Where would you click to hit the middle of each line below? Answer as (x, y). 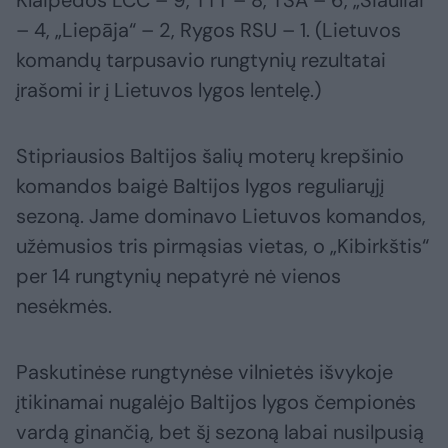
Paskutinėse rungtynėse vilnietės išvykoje (204, 372)
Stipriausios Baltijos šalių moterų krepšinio (210, 156)
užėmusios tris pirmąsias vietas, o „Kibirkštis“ (222, 246)
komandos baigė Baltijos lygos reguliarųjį (200, 186)
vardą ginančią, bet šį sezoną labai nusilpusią (220, 432)
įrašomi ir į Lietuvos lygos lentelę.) (168, 90)
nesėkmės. (64, 306)
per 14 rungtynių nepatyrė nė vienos (178, 276)
